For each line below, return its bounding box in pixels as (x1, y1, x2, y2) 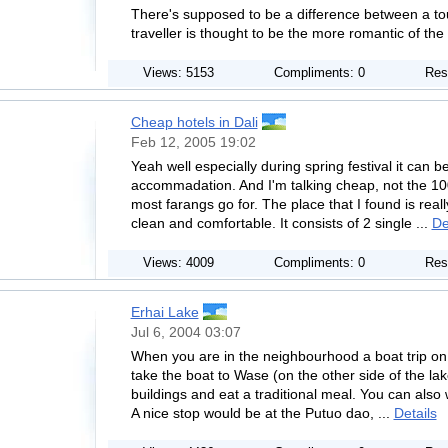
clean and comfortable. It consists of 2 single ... (130, 215, 432, 231)
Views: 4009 (142, 256, 214, 270)
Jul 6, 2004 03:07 (130, 324, 241, 340)
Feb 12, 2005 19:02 (130, 134, 256, 150)
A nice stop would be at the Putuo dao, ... (130, 405, 394, 421)
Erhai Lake (130, 304, 199, 320)
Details (393, 405, 437, 421)
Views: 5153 (142, 66, 214, 80)
